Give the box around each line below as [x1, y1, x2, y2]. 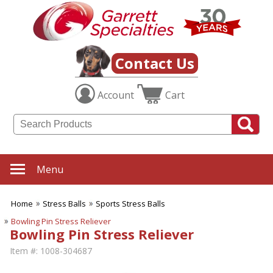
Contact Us [115, 53, 194, 74]
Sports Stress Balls [96, 198, 165, 210]
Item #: [10, 245, 38, 257]
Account [97, 88, 134, 102]
